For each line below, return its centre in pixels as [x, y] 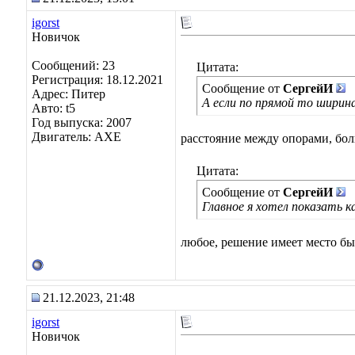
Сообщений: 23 [73, 65]
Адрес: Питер [69, 94]
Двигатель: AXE [76, 137]
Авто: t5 [53, 108]
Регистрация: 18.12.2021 [97, 80]
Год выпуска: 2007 [82, 122]
